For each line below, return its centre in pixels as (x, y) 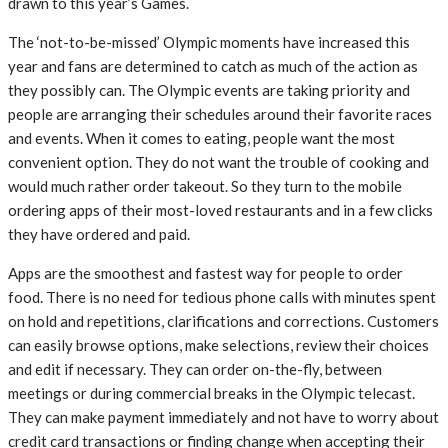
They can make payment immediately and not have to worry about (223, 417)
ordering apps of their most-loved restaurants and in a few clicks (220, 210)
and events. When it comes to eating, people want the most (201, 138)
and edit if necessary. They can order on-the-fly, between (195, 369)
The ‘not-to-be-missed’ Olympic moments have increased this (209, 42)
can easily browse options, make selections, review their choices (218, 345)
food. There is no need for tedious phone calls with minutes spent (222, 297)
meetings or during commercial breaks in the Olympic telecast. (211, 393)
